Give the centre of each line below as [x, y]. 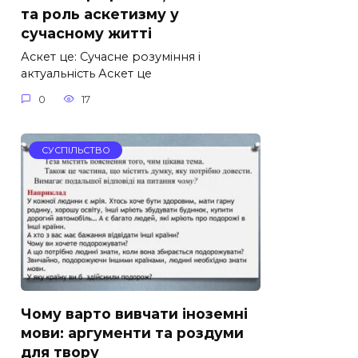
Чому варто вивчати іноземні [134, 313]
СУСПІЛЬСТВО [76, 151]
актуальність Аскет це [86, 74]
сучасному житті [86, 34]
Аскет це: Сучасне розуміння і [111, 57]
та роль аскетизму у [100, 14]
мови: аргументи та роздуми [132, 332]
